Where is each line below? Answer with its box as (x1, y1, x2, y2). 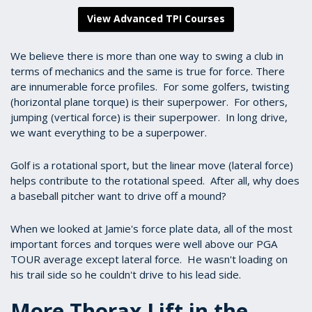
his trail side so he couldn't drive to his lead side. (10, 267, 241, 281)
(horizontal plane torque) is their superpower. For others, (10, 95, 288, 109)
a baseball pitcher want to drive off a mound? (10, 189, 226, 203)
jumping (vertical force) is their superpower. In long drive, (10, 110, 288, 124)
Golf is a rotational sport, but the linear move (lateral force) (10, 158, 293, 172)
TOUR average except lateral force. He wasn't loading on (10, 252, 288, 266)
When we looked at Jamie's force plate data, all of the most (10, 221, 292, 235)
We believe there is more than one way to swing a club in (10, 49, 283, 63)
